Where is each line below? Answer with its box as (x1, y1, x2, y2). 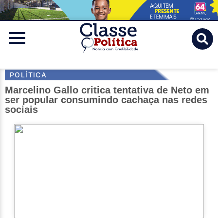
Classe (80, 24, 140, 46)
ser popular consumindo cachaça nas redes (5, 94, 207, 106)
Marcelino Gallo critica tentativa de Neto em (5, 85, 209, 96)
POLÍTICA (10, 71, 47, 79)
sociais (5, 104, 38, 115)
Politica (80, 45, 145, 68)
